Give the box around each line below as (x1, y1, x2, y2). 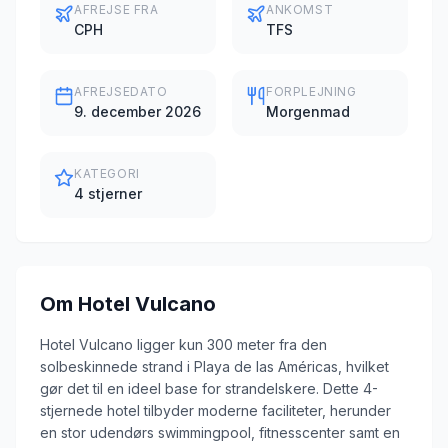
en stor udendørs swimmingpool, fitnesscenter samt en (40, 424, 400, 441)
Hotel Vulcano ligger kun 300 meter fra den (40, 336, 327, 353)
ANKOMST (266, 2, 334, 17)
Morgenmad (266, 103, 350, 120)
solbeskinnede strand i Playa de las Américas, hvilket (40, 358, 389, 375)
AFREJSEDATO (74, 84, 168, 99)
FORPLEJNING (266, 84, 357, 99)
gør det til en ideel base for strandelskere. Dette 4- (40, 380, 378, 397)
